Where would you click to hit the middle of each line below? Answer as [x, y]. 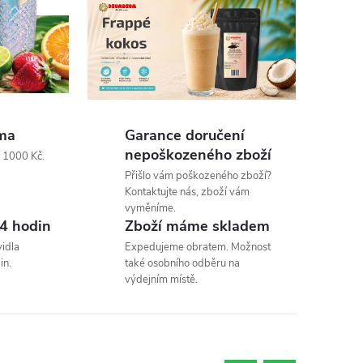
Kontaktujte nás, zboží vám [188, 192]
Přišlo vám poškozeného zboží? [199, 176]
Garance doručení [185, 136]
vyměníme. [151, 209]
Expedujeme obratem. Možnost [198, 248]
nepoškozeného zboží [199, 155]
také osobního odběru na [183, 264]
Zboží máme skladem [198, 226]
